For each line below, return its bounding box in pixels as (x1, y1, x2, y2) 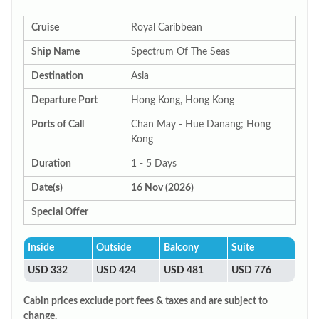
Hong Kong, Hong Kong (131, 95, 234, 105)
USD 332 (28, 266, 68, 276)
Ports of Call (31, 120, 84, 130)
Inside (28, 243, 54, 253)
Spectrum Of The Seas (131, 47, 230, 57)
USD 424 (96, 266, 136, 276)
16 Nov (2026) (131, 183, 194, 193)
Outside (96, 243, 131, 253)
